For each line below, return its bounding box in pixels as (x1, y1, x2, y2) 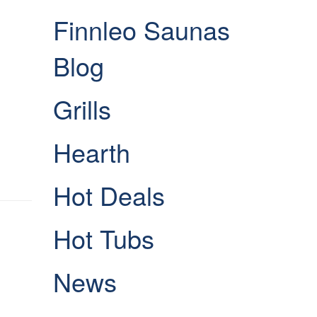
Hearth (52, 134, 130, 170)
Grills (52, 91, 111, 127)
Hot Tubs (52, 220, 154, 256)
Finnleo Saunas (52, 11, 230, 47)
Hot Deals (52, 177, 165, 213)
